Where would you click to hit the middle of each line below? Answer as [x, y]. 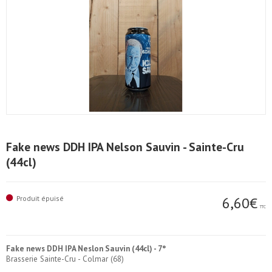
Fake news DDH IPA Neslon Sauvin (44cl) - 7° [86, 249]
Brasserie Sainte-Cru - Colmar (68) [65, 259]
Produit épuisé [40, 199]
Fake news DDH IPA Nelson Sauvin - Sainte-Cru [125, 147]
